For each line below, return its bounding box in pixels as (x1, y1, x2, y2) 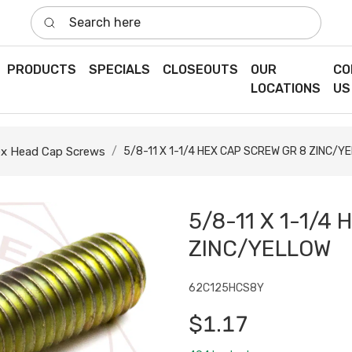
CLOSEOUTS (162, 62, 238, 78)
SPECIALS (88, 62, 150, 78)
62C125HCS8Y (189, 281, 264, 295)
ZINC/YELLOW (189, 236, 331, 262)
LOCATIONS (250, 81, 321, 97)
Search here (30, 7, 102, 22)
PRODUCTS (6, 62, 76, 78)
